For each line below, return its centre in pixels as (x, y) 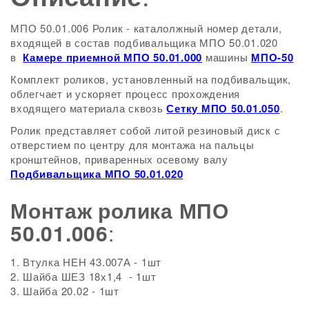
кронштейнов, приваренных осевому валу (119, 159)
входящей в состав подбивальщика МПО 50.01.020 (144, 42)
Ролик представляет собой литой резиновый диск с (146, 130)
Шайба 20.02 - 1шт (71, 290)
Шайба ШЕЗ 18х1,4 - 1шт (90, 276)
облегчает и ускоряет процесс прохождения (125, 93)
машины (227, 57)
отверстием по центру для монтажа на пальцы (132, 144)
